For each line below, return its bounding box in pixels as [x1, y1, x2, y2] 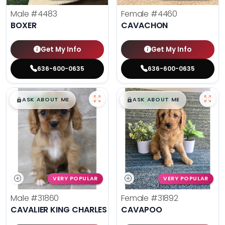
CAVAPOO [121, 204, 162, 216]
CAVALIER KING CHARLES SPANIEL [11, 204, 140, 216]
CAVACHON [121, 20, 168, 32]
